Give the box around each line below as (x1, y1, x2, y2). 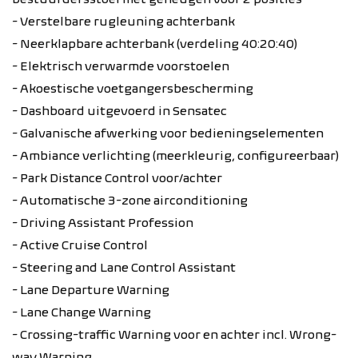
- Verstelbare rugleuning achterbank (12, 14, 235, 29)
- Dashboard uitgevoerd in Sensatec (12, 103, 227, 118)
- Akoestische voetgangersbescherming (12, 81, 253, 96)
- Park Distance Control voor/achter (12, 170, 222, 185)
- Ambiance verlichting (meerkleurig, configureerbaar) (12, 148, 339, 163)
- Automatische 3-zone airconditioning (12, 193, 248, 208)
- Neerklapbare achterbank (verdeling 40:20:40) (12, 36, 297, 51)
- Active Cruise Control (12, 237, 148, 253)
